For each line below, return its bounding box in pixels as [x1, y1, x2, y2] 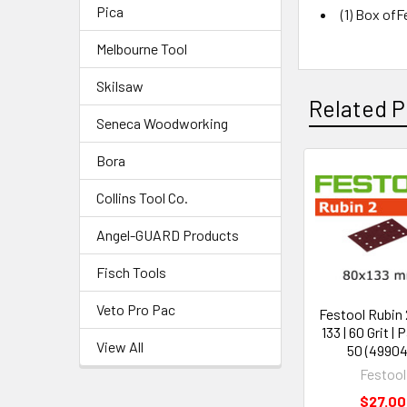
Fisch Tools [96, 263, 166, 281]
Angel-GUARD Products [96, 225, 239, 243]
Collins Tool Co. [96, 188, 188, 206]
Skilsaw [96, 76, 144, 94]
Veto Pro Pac [96, 300, 175, 318]
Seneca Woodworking [96, 114, 228, 132]
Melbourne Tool [96, 39, 187, 57]
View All [96, 337, 144, 355]
